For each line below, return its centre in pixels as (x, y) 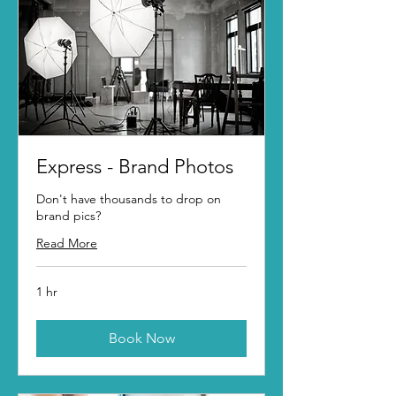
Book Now (141, 338)
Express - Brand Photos (135, 166)
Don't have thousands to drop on (129, 198)
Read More (67, 243)
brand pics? (69, 215)
